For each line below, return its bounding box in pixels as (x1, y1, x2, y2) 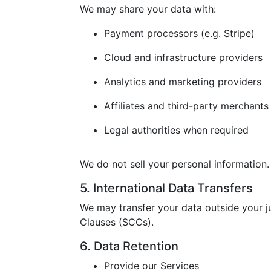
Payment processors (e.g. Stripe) (104, 27, 255, 39)
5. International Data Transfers (80, 181, 253, 195)
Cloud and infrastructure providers (104, 51, 263, 64)
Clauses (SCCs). (80, 216, 154, 228)
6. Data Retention (80, 239, 178, 253)
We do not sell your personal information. (80, 158, 269, 170)
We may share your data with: (80, 3, 216, 15)
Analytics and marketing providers (104, 76, 261, 88)
